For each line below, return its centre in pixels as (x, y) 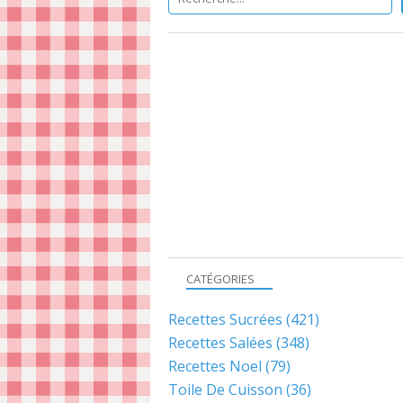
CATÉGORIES (220, 279)
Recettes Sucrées (225, 319)
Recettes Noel (215, 366)
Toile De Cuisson (225, 390)
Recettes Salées (220, 343)
